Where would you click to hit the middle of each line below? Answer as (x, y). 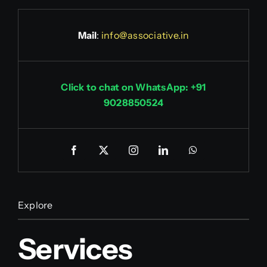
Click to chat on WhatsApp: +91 (133, 87)
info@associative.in (145, 35)
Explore (35, 205)
